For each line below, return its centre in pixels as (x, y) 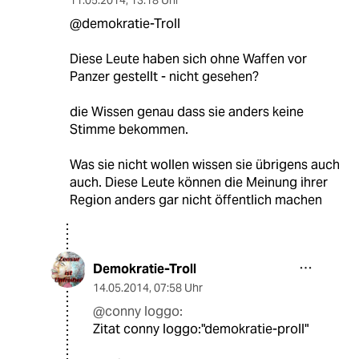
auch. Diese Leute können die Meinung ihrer (198, 183)
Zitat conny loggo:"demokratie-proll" (201, 329)
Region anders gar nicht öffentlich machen (196, 200)
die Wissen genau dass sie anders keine (186, 112)
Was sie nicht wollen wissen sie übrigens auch (204, 165)
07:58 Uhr (178, 288)
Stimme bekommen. (129, 130)
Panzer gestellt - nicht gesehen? (164, 77)
